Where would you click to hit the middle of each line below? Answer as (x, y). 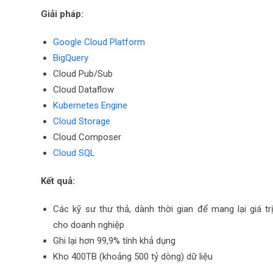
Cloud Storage (82, 121)
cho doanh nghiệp (89, 225)
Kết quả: (58, 181)
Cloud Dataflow (84, 90)
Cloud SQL (74, 153)
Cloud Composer (87, 137)
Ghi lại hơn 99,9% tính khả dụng (115, 241)
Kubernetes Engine (90, 105)
